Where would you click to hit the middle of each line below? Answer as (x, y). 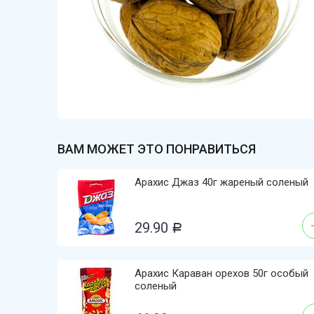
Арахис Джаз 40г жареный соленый (221, 182)
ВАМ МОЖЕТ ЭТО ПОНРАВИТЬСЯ (157, 149)
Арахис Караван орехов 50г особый (221, 273)
